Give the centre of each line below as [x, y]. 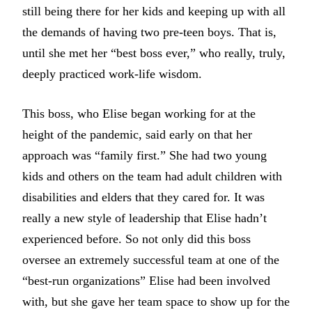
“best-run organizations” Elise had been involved [146, 281]
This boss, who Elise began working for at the [139, 114]
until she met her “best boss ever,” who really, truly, [154, 53]
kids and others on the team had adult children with [152, 177]
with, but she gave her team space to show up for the [156, 302]
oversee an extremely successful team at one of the [151, 260]
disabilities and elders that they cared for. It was [143, 197]
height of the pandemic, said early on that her [137, 135]
